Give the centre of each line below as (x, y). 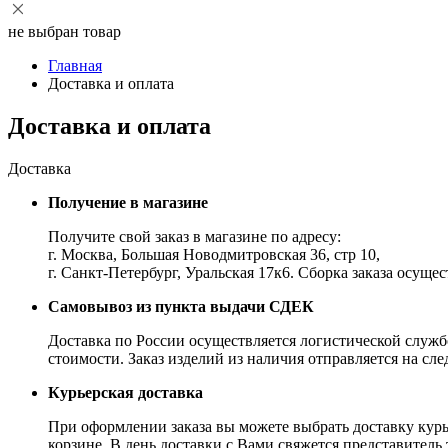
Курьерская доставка (125, 392)
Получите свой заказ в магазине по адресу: (194, 236)
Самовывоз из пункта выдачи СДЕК (181, 306)
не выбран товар (64, 31)
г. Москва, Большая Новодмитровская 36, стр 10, (214, 254)
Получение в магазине (128, 202)
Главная (75, 65)
